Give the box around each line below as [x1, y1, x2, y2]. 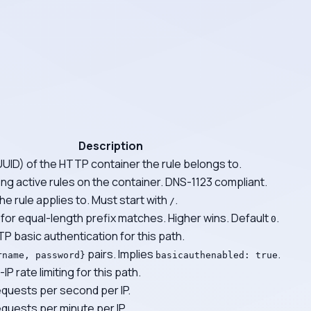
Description [78, 137, 143, 153]
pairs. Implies [85, 246, 155, 262]
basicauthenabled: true [155, 249, 278, 260]
